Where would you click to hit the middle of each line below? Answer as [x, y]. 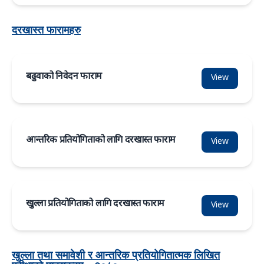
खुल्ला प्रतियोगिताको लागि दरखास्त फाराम [95, 204]
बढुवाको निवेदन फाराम [64, 77]
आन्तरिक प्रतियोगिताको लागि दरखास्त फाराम [101, 141]
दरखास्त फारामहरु [46, 29]
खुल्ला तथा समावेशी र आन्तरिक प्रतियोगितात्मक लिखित [116, 255]
